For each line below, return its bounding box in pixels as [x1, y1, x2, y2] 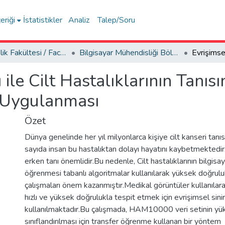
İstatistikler [23, 15, 63, 26]
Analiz [68, 15, 90, 26]
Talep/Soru [97, 15, 136, 26]
